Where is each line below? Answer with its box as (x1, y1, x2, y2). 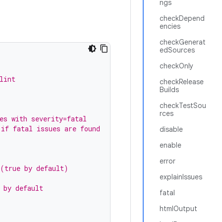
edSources (160, 46, 195, 55)
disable (160, 125, 183, 134)
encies (160, 22, 180, 31)
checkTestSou (160, 101, 206, 110)
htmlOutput (160, 204, 197, 213)
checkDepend (160, 14, 205, 23)
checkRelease (160, 77, 204, 86)
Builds (160, 85, 179, 94)
